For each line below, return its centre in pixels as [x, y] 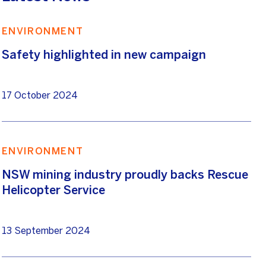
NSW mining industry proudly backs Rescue [125, 175]
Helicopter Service [53, 190]
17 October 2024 [39, 96]
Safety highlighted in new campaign [104, 55]
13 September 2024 [46, 231]
